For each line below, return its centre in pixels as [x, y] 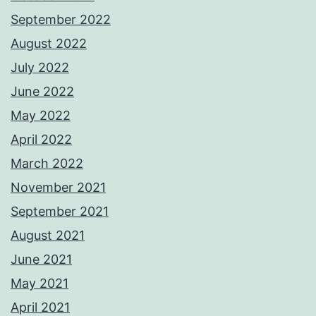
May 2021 [39, 283]
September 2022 [61, 19]
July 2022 [40, 67]
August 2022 [49, 43]
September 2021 [60, 211]
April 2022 [41, 139]
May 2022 [41, 115]
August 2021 [48, 235]
